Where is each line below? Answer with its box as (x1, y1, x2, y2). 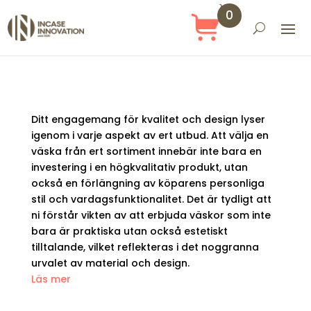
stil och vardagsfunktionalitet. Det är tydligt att (31, 192, 271, 206)
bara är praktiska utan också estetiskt (31, 224, 228, 238)
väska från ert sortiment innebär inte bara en (31, 144, 262, 158)
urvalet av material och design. (31, 256, 190, 270)
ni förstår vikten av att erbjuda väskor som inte (31, 208, 271, 222)
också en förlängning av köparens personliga (31, 176, 264, 190)
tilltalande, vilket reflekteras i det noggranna (31, 240, 259, 254)
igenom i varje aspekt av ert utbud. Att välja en (31, 128, 269, 142)
